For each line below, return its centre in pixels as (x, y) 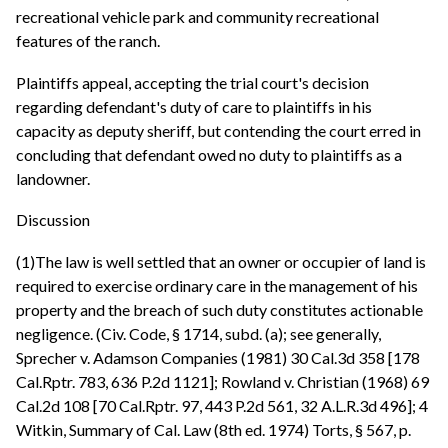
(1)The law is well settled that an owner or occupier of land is (221, 261)
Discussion (53, 220)
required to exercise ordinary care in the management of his (217, 285)
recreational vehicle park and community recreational (197, 17)
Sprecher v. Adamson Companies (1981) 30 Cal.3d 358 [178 (218, 357)
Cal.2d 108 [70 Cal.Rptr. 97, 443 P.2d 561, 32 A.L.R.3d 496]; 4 (222, 405)
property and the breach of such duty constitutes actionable (219, 309)
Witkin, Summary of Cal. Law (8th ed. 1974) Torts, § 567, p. (213, 429)
